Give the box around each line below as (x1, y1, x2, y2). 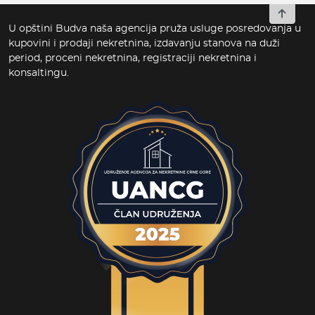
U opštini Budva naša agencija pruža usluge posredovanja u (8, 22, 301, 34)
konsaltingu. (8, 67, 69, 78)
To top (285, 7, 311, 18)
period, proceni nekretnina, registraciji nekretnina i (8, 52, 257, 63)
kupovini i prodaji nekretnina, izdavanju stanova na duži (8, 37, 280, 49)
